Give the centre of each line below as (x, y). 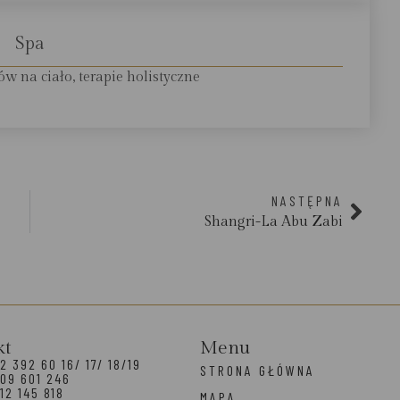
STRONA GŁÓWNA (258, 370)
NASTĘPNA (307, 200)
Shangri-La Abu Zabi (273, 221)
